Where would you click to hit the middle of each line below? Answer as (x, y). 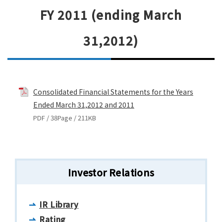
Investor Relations (111, 172)
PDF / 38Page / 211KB (64, 117)
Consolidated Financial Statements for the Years (113, 91)
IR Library (59, 204)
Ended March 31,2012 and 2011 (83, 104)
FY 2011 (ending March (111, 14)
